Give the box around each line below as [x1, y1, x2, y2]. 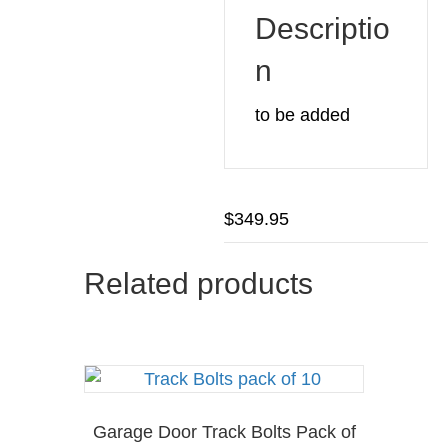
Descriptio [255, 11, 390, 45]
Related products [84, 266, 313, 300]
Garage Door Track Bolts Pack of [92, 421, 356, 442]
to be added [255, 104, 350, 125]
